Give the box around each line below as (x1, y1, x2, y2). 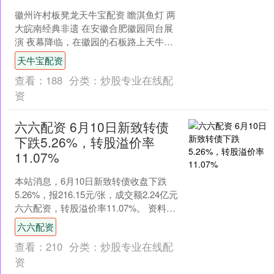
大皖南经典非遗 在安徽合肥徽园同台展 (14, 21, 173, 35)
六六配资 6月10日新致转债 (14, 117, 169, 136)
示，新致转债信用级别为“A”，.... (14, 215, 146, 228)
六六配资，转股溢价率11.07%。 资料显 (14, 201, 176, 215)
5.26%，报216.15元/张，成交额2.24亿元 (14, 188, 178, 201)
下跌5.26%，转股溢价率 (14, 133, 155, 152)
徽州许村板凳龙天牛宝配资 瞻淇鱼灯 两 (14, 8, 176, 21)
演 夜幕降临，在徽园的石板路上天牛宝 (14, 35, 173, 48)
